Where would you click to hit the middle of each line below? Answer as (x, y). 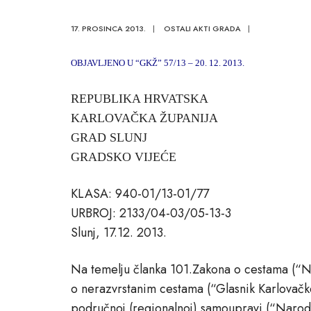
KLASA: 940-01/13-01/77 (140, 193)
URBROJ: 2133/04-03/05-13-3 (151, 213)
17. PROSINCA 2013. (108, 28)
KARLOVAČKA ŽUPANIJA (144, 118)
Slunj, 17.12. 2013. (119, 232)
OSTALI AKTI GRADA (202, 28)
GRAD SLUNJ (109, 137)
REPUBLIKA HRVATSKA (140, 98)
